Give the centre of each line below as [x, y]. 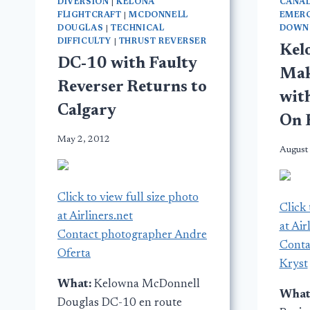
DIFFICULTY [84, 42]
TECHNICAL [137, 28]
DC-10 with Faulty [127, 64]
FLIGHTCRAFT [90, 15]
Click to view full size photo [128, 198]
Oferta [74, 254]
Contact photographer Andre [132, 235]
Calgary [87, 111]
